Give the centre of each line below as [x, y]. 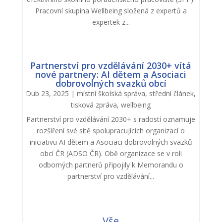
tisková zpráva [94, 105]
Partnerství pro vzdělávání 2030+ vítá [111, 65]
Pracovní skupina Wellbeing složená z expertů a [111, 10]
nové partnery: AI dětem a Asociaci [111, 74]
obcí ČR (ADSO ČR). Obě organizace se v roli [111, 153]
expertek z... [111, 22]
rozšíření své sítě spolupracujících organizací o [111, 130]
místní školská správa [111, 93]
